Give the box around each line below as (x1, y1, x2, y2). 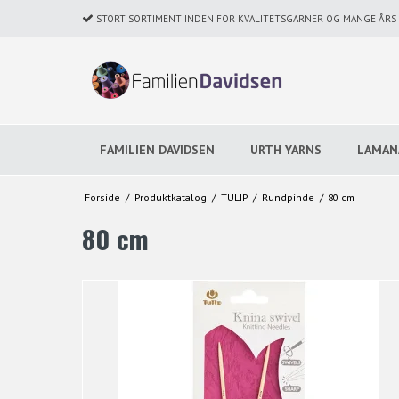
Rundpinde (261, 191, 314, 205)
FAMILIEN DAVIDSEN (100, 141, 215, 158)
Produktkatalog (134, 191, 207, 205)
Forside (84, 191, 120, 205)
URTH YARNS (250, 141, 322, 158)
